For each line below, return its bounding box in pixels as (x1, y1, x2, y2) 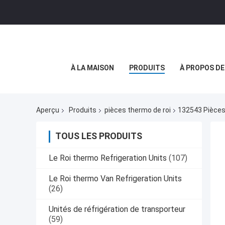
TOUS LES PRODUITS (55, 131, 142, 142)
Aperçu (36, 106, 59, 115)
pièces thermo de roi (104, 106, 171, 115)
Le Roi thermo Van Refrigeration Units (49, 174, 182, 184)
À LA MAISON (71, 64, 114, 72)
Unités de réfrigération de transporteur (49, 204, 185, 214)
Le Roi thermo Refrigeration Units (49, 153, 167, 163)
